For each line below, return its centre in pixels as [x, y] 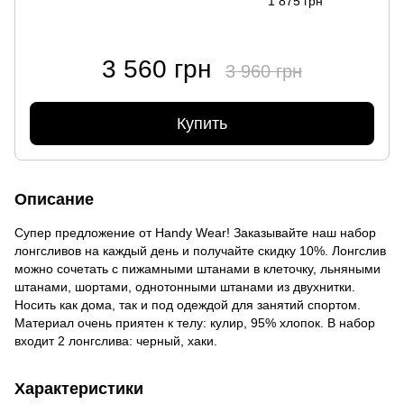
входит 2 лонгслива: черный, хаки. [116, 341]
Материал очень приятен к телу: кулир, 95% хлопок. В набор [195, 323]
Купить [202, 124]
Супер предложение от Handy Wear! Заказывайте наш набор [195, 233]
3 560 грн [156, 69]
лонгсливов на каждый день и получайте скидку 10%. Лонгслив [200, 251]
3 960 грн [264, 72]
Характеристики [79, 389]
